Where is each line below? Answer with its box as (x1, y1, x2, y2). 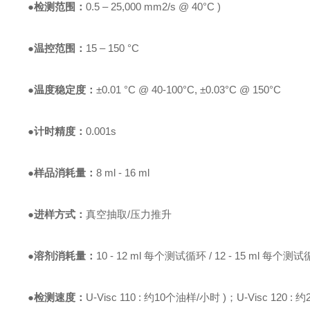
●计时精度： (28, 125, 86, 137)
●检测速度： (28, 291, 86, 303)
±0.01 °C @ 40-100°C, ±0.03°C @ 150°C (96, 84, 282, 95)
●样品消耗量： (28, 167, 97, 179)
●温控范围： (28, 42, 86, 54)
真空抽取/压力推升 (86, 208, 172, 220)
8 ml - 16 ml (96, 167, 156, 179)
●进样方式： (28, 208, 86, 220)
